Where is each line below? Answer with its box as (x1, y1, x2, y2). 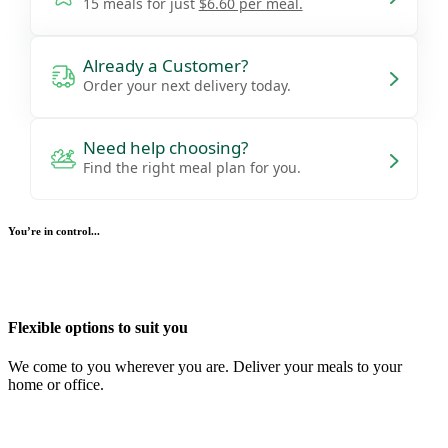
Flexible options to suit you (8, 318, 188, 336)
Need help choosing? (82, 136, 248, 160)
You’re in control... (8, 224, 100, 237)
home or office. (8, 376, 104, 394)
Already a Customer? (82, 54, 248, 78)
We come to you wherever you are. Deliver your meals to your (8, 358, 402, 376)
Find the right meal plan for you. (82, 158, 301, 178)
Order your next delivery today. (82, 76, 291, 96)
